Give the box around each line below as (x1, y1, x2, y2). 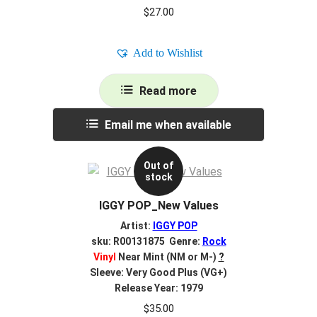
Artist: (120, 220, 153, 232)
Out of (144, 160, 173, 172)
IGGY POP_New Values (98, 198, 219, 212)
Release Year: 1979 (114, 282, 203, 294)
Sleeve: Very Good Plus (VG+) (90, 267, 227, 279)
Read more (139, 83, 197, 98)
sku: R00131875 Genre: (91, 236, 202, 248)
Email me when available (104, 117, 231, 132)
